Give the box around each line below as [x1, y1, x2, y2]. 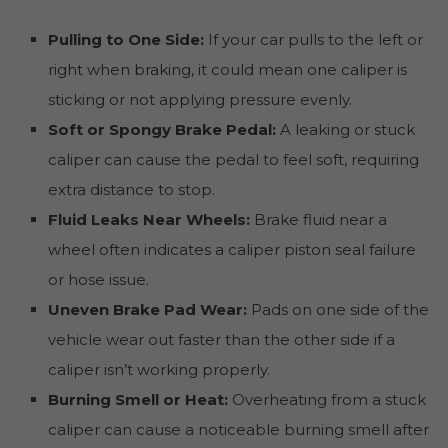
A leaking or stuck [275, 119, 415, 139]
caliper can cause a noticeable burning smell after [47, 419, 429, 439]
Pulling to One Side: [47, 29, 204, 49]
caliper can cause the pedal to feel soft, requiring [47, 149, 419, 169]
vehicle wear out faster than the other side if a [47, 329, 395, 349]
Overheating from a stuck [227, 389, 426, 409]
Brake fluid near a [249, 209, 387, 229]
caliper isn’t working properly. [47, 359, 270, 379]
